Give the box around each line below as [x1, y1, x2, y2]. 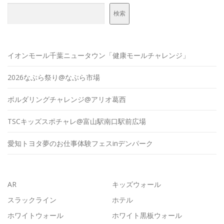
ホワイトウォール [7, 210, 63, 220]
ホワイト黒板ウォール [112, 210, 182, 220]
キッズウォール [112, 179, 161, 189]
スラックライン [7, 194, 56, 204]
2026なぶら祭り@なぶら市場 [7, 72, 100, 82]
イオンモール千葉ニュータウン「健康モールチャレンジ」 [7, 50, 189, 60]
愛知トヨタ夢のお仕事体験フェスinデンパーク [7, 138, 153, 148]
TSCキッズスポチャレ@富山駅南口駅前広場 [7, 116, 146, 126]
